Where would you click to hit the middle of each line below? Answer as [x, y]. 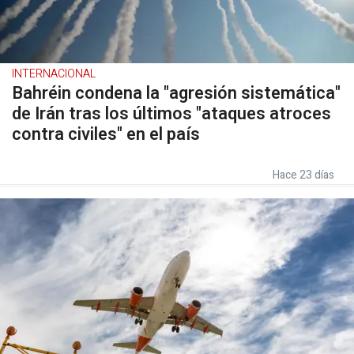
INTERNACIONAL [54, 74]
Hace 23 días [303, 175]
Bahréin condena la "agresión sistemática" [176, 93]
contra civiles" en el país [106, 134]
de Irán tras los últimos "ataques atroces [171, 114]
